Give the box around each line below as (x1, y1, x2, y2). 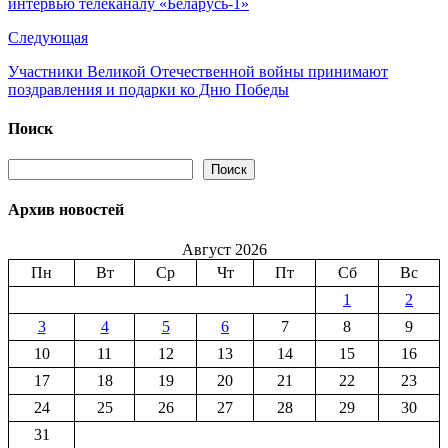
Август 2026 (181, 240, 267, 258)
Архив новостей (8, 201, 124, 219)
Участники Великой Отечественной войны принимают (8, 62, 388, 80)
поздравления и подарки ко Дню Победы (8, 80, 289, 98)
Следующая (8, 28, 88, 46)
